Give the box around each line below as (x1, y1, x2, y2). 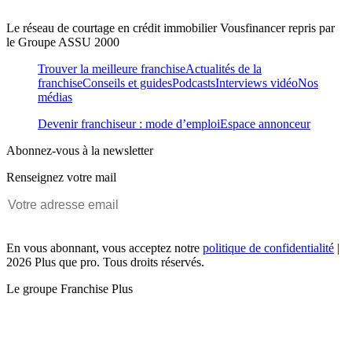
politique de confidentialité (203, 241, 334, 255)
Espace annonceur (220, 117, 310, 131)
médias (38, 90, 72, 104)
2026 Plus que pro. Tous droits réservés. (6, 255, 204, 269)
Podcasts (172, 76, 215, 90)
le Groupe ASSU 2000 (6, 35, 119, 49)
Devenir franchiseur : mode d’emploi (38, 117, 220, 131)
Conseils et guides (82, 76, 172, 90)
